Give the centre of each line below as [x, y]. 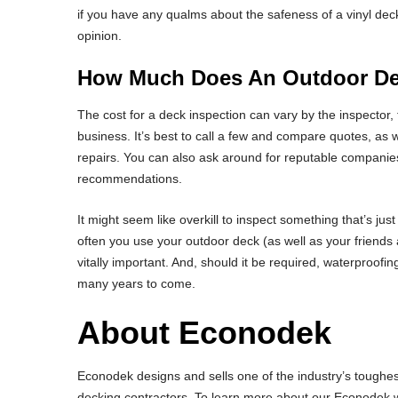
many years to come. [136, 283]
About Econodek [204, 333]
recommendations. [130, 179]
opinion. [99, 36]
